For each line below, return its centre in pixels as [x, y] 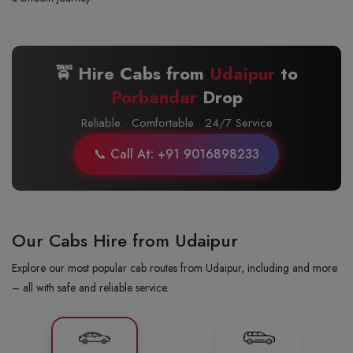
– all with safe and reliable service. [90, 288]
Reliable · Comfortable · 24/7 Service [176, 123]
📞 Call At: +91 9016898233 [176, 154]
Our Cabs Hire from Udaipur [125, 240]
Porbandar [154, 97]
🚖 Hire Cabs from [132, 73]
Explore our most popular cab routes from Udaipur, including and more [175, 268]
